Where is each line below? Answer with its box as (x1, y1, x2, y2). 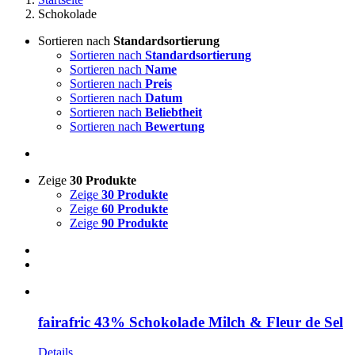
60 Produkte (101, 202, 168, 216)
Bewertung (145, 120, 204, 133)
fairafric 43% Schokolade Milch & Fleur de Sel (38, 313, 343, 330)
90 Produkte (101, 216, 168, 230)
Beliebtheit (145, 105, 202, 119)
